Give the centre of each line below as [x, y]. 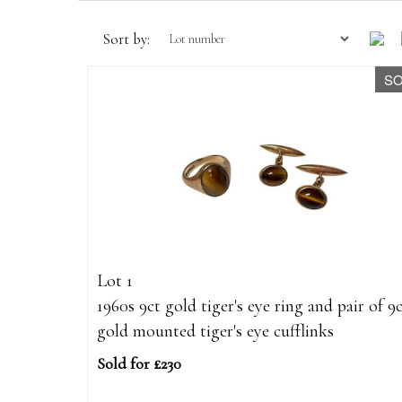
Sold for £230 [139, 364]
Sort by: [126, 40]
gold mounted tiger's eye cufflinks [215, 332]
